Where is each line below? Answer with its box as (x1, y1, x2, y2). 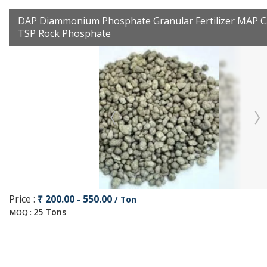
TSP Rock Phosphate (18, 27, 111, 40)
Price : (9, 193, 38, 206)
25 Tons (33, 206, 66, 218)
